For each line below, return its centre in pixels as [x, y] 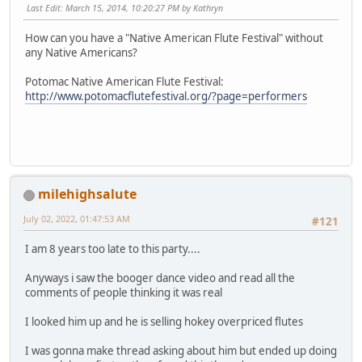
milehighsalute [87, 194]
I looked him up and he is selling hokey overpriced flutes [164, 322]
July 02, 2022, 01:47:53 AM [77, 219]
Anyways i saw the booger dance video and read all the [160, 278]
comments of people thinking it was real [124, 293]
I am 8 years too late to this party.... [113, 249]
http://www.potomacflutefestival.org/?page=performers [166, 96]
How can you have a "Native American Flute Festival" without [174, 38]
